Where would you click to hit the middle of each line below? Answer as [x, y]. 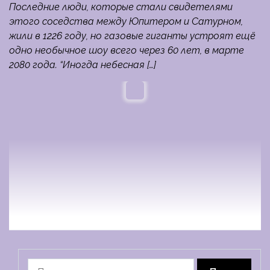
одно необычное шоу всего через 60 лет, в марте [127, 51]
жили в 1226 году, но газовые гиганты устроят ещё [132, 36]
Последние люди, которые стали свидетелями [121, 7]
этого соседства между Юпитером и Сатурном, [126, 22]
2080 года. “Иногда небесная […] [83, 65]
